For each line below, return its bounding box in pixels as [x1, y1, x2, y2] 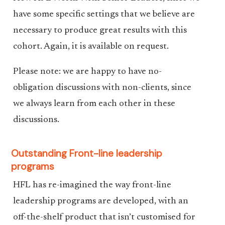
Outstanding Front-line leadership [11, 147, 163, 160]
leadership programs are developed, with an [13, 197, 188, 206]
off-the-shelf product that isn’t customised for [13, 213, 195, 222]
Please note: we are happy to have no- [13, 67, 162, 76]
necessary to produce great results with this [13, 26, 187, 35]
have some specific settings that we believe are [13, 10, 195, 19]
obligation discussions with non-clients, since [13, 83, 191, 92]
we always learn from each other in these [13, 99, 175, 108]
